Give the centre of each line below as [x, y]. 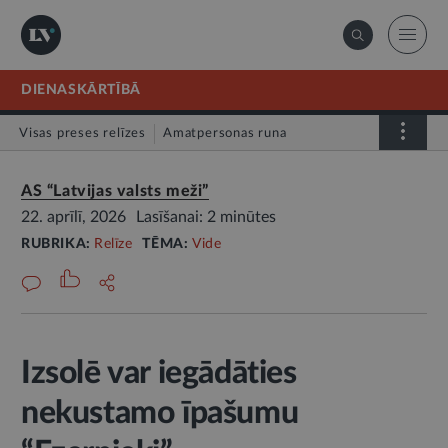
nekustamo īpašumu [160, 413]
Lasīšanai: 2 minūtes [206, 217]
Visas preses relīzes [82, 133]
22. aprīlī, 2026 [73, 217]
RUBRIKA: [58, 244]
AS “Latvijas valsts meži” [115, 191]
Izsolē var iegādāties [159, 373]
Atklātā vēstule [79, 171]
